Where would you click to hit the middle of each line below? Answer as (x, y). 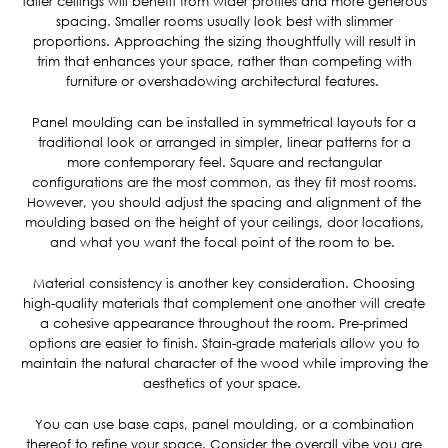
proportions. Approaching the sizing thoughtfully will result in (224, 41)
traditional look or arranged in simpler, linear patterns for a (224, 142)
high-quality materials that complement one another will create (224, 303)
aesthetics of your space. (224, 383)
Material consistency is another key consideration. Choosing (224, 283)
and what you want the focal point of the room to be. (224, 242)
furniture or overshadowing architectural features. (224, 81)
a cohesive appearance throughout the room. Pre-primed (224, 323)
